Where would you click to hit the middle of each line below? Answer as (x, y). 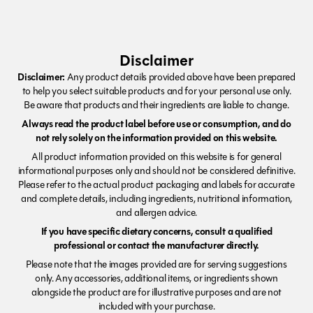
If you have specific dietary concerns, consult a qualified (156, 231)
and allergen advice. (156, 212)
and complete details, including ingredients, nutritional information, (156, 198)
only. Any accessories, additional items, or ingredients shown (156, 278)
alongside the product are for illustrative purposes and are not (156, 292)
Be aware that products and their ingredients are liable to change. (156, 105)
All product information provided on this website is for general (156, 156)
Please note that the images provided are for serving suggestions (156, 264)
